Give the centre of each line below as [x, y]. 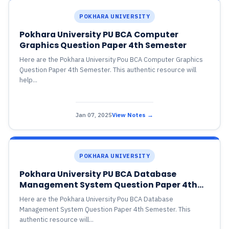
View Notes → [133, 114]
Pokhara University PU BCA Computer [99, 35]
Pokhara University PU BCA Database [98, 174]
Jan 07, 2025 [94, 114]
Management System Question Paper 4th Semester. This [105, 209]
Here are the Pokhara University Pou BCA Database [96, 199]
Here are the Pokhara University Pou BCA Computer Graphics [111, 60]
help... [28, 80]
